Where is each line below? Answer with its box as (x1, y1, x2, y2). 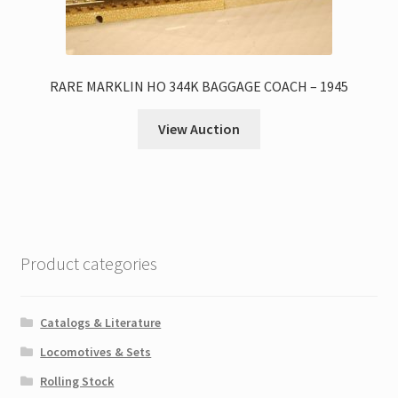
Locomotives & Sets (40, 343, 152, 360)
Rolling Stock (40, 372, 115, 389)
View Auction (158, 119, 240, 138)
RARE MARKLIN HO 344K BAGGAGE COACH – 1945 (50, 77, 348, 96)
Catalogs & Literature (40, 314, 162, 330)
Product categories (20, 252, 157, 275)
